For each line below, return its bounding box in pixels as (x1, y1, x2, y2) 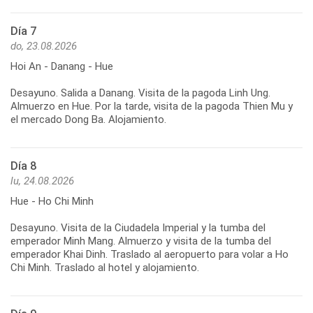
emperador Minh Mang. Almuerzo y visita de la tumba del (10, 234, 271, 247)
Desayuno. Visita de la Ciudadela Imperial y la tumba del (10, 221, 265, 234)
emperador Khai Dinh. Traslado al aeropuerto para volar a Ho (10, 247, 289, 261)
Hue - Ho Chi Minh (10, 194, 94, 208)
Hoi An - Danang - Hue (10, 59, 113, 73)
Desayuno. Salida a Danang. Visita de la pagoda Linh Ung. (10, 86, 270, 99)
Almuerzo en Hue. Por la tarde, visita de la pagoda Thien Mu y (10, 99, 293, 112)
